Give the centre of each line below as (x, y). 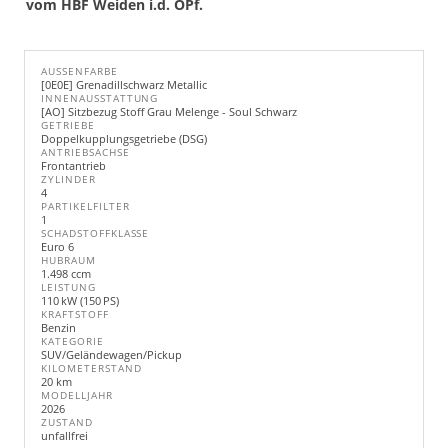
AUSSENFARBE (76, 71)
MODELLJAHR (77, 395)
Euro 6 (57, 246)
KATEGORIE (72, 341)
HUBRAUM (68, 260)
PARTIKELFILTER (85, 206)
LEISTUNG (68, 287)
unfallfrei (64, 435)
